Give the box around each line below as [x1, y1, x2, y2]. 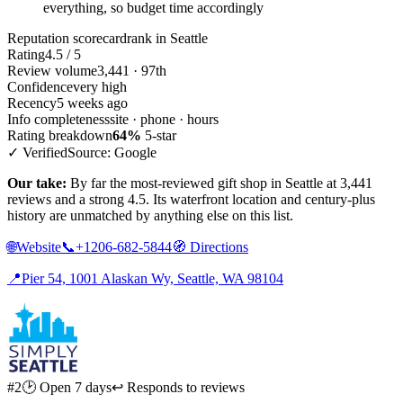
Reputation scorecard [7, 30, 127, 46]
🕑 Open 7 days [22, 379, 112, 395]
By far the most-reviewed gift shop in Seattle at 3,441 [67, 175, 372, 191]
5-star [141, 127, 176, 143]
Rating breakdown [7, 127, 112, 143]
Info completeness [7, 111, 110, 127]
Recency [7, 94, 57, 111]
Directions [186, 238, 248, 255]
